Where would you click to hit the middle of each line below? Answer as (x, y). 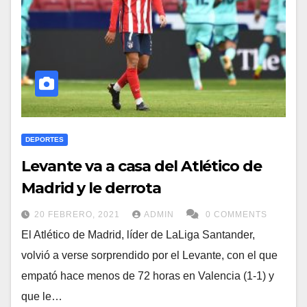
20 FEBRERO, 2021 (78, 214)
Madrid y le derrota (91, 188)
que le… (42, 296)
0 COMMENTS (236, 214)
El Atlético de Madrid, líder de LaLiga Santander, (138, 235)
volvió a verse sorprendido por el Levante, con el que (149, 255)
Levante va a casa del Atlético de (142, 166)
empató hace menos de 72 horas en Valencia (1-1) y (148, 276)
